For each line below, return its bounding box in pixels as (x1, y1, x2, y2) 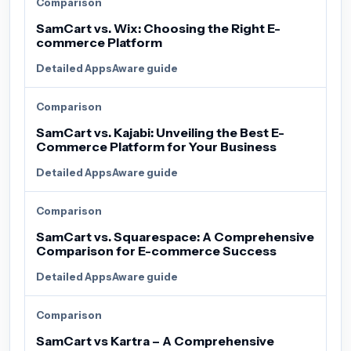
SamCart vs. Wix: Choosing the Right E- (36, 20, 280, 36)
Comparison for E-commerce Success (36, 242, 277, 259)
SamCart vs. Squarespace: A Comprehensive (36, 228, 314, 244)
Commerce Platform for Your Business (36, 138, 277, 154)
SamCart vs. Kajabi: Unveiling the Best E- (36, 124, 284, 140)
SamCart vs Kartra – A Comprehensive (36, 332, 274, 349)
